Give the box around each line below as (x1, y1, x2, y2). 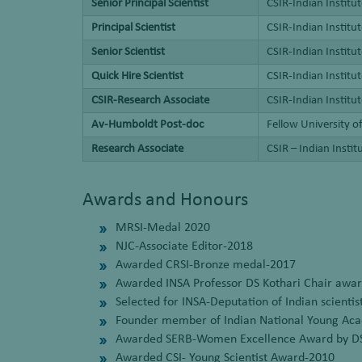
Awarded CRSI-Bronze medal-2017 (116, 259, 296, 271)
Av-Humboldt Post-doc (91, 118, 204, 131)
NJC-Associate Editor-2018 (116, 240, 253, 253)
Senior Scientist (91, 45, 165, 58)
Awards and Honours (82, 191, 248, 210)
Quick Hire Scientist (91, 69, 183, 82)
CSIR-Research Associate (91, 94, 209, 107)
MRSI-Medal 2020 (116, 221, 210, 234)
